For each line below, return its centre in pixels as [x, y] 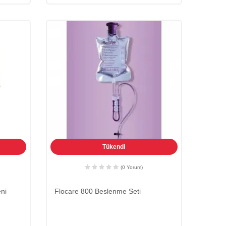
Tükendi [114, 147]
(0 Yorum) [132, 167]
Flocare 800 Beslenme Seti [97, 191]
